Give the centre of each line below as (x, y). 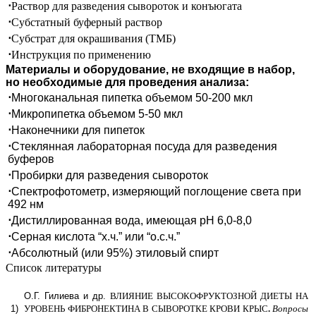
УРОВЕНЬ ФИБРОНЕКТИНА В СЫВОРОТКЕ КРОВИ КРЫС (146, 308)
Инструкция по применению (81, 54)
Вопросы (290, 308)
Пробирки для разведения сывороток (110, 175)
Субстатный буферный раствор (87, 22)
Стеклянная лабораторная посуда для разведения (144, 146)
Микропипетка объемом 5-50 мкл (97, 114)
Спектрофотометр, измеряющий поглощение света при (156, 191)
